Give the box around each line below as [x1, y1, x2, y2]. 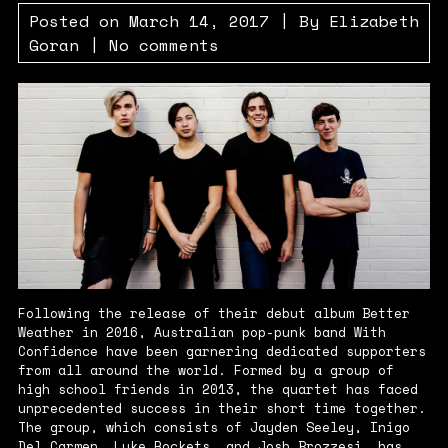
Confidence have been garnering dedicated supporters [17, 341, 426, 362]
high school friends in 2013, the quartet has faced [17, 379, 418, 400]
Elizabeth [328, 9, 419, 34]
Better [361, 303, 410, 324]
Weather [17, 322, 74, 343]
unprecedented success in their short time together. [17, 398, 426, 419]
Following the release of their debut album [17, 303, 362, 324]
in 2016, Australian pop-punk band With [73, 322, 386, 343]
